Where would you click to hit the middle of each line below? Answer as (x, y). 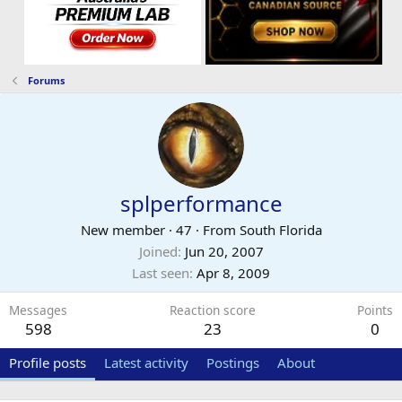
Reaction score (212, 310)
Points (375, 310)
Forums (46, 80)
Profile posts (48, 362)
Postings (233, 362)
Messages (38, 310)
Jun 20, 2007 (224, 251)
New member (122, 229)
